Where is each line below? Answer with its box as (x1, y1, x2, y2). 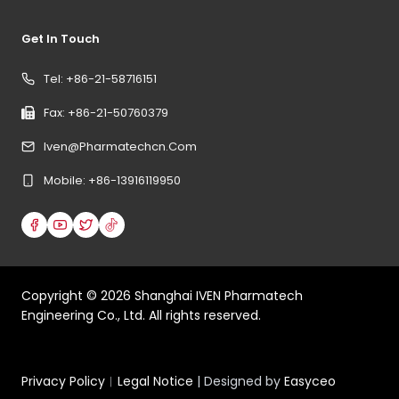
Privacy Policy (21, 372, 105, 390)
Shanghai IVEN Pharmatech (131, 287, 303, 305)
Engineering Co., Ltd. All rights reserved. (21, 306, 261, 324)
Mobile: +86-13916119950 (44, 171, 181, 189)
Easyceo (284, 372, 336, 390)
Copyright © (21, 287, 101, 305)
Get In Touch (21, 30, 100, 47)
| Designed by (193, 372, 284, 390)
